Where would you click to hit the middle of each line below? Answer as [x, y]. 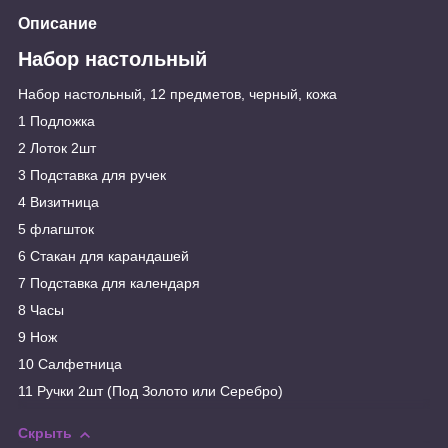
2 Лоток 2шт [57, 148]
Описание [57, 23]
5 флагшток [56, 229]
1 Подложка [56, 121]
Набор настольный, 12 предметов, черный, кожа [177, 94]
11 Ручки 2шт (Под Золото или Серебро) [150, 391]
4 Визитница [58, 202]
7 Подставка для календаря [109, 283]
